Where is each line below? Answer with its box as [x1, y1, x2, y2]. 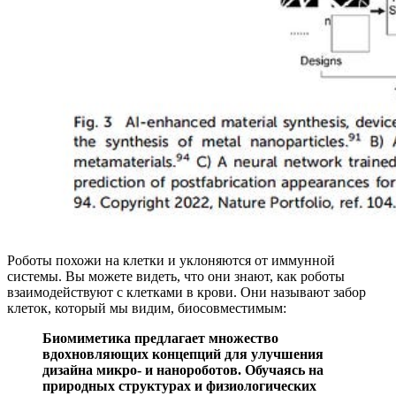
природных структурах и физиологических [42, 378, 316, 394]
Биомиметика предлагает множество [42, 331, 278, 346]
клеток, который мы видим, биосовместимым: [7, 301, 286, 316]
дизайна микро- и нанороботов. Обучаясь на [42, 362, 324, 378]
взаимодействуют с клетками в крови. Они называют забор [7, 285, 366, 301]
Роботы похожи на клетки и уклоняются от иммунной [7, 253, 335, 269]
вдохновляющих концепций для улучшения [42, 346, 324, 362]
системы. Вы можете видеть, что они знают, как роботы [7, 269, 345, 285]
